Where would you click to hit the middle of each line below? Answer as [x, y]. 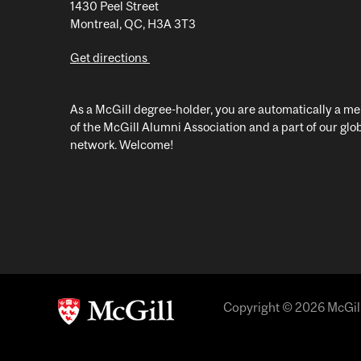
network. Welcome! [122, 144]
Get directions [110, 57]
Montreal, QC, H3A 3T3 [133, 23]
